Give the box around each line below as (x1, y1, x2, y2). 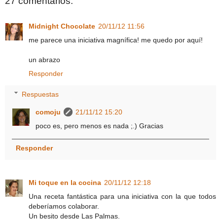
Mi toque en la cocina (29, 178, 101, 186)
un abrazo (29, 55, 60, 64)
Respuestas (22, 90, 59, 98)
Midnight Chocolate (29, 22, 95, 30)
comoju (36, 108, 61, 116)
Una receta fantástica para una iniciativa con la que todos (29, 192, 216, 200)
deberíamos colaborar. (29, 202, 99, 210)
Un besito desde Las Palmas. (29, 212, 120, 220)
